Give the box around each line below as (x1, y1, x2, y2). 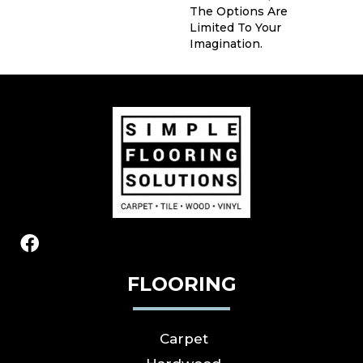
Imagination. (190, 36, 263, 51)
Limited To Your (190, 19, 281, 35)
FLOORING (126, 272, 237, 297)
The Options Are (190, 3, 288, 19)
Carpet (159, 331, 208, 348)
